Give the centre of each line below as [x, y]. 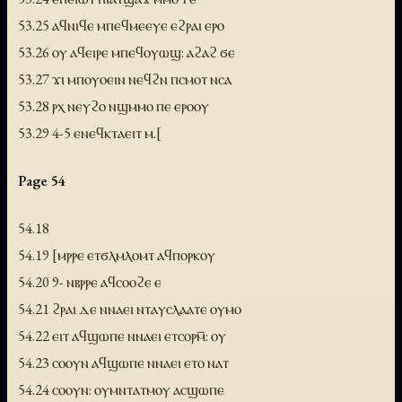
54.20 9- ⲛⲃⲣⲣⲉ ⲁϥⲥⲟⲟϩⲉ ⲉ [90, 281]
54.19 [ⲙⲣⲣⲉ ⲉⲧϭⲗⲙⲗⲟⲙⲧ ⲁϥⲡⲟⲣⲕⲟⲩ [117, 254]
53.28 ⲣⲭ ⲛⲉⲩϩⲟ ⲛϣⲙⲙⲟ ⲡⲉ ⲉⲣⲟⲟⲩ [114, 105]
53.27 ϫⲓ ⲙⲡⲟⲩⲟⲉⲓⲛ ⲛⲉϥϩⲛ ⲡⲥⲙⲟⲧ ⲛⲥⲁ [125, 79]
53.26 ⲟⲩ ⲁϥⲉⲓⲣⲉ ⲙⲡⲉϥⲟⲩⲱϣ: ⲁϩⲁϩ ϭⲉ [127, 52]
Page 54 [42, 180]
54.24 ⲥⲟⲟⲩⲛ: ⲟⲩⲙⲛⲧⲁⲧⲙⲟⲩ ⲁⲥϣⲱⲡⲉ [121, 389]
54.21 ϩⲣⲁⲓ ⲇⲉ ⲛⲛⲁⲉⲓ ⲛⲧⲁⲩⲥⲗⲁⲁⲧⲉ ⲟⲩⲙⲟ [130, 308]
